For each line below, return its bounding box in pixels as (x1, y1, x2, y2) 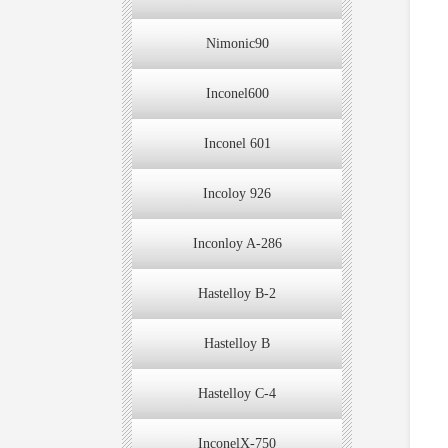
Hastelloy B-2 (198, 285, 276, 301)
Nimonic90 (205, 35, 269, 51)
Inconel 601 (203, 135, 271, 151)
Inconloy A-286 (192, 235, 282, 251)
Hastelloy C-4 (198, 385, 276, 401)
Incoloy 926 (203, 185, 271, 201)
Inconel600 (205, 85, 269, 101)
